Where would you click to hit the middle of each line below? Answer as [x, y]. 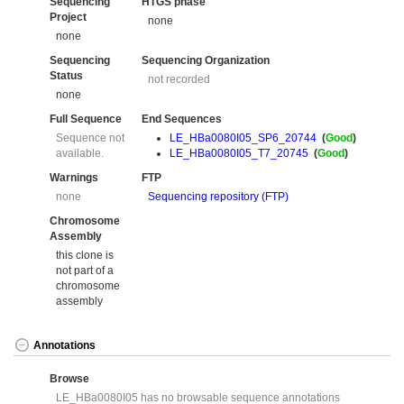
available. [80, 153]
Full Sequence [86, 119]
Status [66, 76]
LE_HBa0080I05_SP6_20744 [243, 138]
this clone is [85, 255]
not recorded [179, 79]
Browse [69, 379]
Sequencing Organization [206, 60]
